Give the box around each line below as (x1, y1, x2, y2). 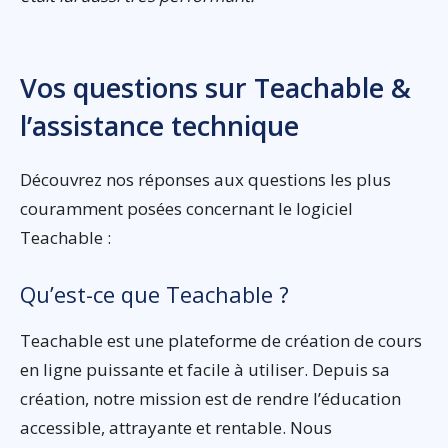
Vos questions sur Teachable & (20, 68, 411, 106)
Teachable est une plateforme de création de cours (20, 328, 422, 352)
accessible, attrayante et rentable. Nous (20, 415, 332, 439)
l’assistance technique (20, 106, 299, 144)
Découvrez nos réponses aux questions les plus (20, 167, 391, 191)
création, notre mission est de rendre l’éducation (20, 386, 401, 410)
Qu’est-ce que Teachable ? (20, 278, 289, 309)
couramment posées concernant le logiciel (20, 196, 353, 220)
